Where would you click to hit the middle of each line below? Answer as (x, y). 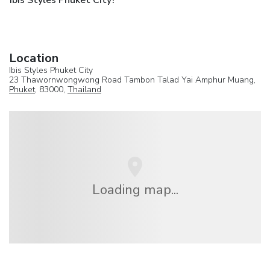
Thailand (84, 90)
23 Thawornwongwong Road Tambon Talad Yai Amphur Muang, (132, 80)
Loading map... (135, 189)
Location (34, 58)
